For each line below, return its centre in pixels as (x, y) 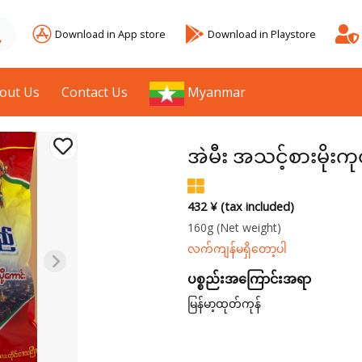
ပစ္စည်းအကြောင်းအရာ (249, 279)
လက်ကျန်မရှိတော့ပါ (237, 249)
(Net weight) (248, 228)
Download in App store (110, 34)
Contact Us (95, 92)
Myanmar (217, 92)
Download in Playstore (262, 34)
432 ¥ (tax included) (240, 207)
